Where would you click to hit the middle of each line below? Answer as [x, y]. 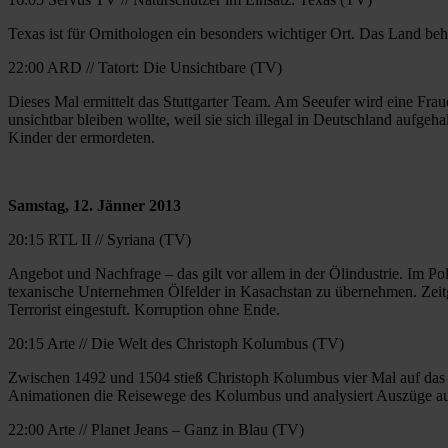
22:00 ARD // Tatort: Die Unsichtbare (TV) [145, 67]
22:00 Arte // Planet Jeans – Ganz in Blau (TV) [156, 429]
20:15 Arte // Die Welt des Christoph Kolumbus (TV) [176, 343]
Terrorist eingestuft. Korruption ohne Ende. [144, 309]
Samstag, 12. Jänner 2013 [94, 205]
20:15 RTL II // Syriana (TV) [99, 239]
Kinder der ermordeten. [81, 137]
